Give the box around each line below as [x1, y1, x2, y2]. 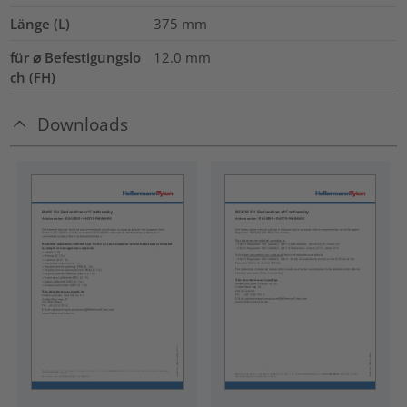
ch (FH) [10, 68, 56, 87]
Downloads [37, 113, 129, 136]
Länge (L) [10, 15, 71, 34]
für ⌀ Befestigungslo [10, 48, 142, 67]
